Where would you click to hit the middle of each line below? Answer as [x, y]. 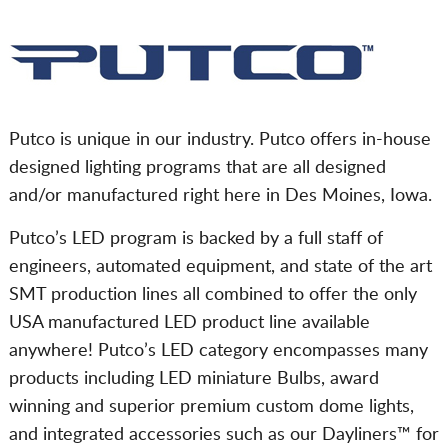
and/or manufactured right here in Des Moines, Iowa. [220, 196]
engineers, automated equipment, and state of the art [220, 267]
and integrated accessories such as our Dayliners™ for [223, 435]
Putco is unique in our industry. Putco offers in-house [219, 140]
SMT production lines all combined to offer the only [212, 295]
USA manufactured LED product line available [189, 323]
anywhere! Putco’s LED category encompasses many [218, 351]
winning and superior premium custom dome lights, [211, 407]
